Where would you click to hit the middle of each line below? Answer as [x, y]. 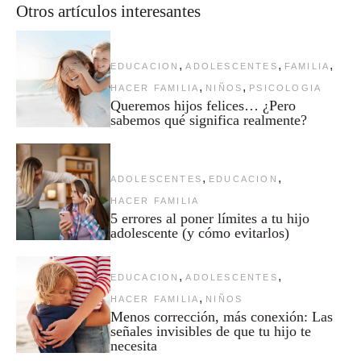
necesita [133, 346]
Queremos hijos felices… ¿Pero [203, 106]
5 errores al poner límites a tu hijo [210, 219]
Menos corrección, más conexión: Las [221, 317]
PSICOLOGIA [286, 88]
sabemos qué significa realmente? [208, 120]
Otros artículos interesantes [108, 11]
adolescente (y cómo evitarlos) [199, 233]
